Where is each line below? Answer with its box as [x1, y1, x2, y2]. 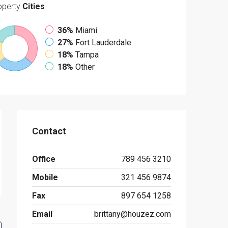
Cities [20, 2, 45, 11]
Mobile [32, 173, 58, 182]
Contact [32, 126, 66, 136]
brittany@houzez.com [94, 209, 171, 219]
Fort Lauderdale [75, 38, 132, 47]
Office [32, 154, 55, 164]
